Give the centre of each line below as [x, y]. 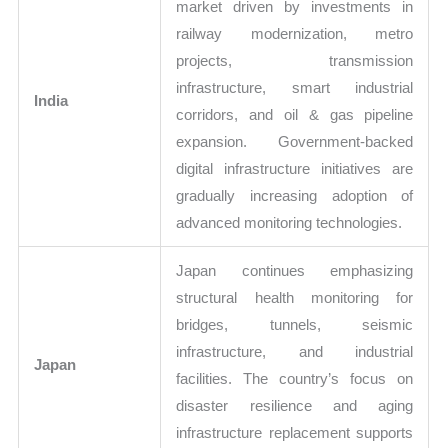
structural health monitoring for [295, 297]
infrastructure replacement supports [295, 432]
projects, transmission [295, 60]
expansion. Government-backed [295, 141]
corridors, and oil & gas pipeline [295, 114]
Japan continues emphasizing [295, 270]
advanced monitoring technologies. [289, 222]
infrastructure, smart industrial [295, 87]
